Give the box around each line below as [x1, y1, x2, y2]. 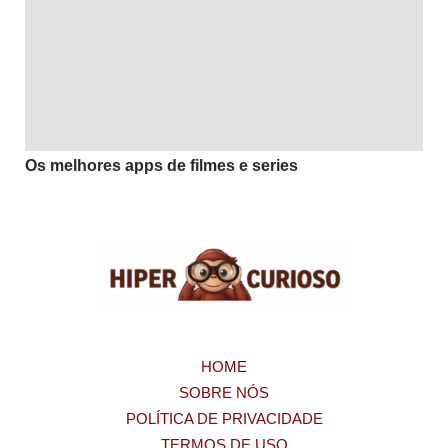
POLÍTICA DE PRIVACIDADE [125, 409, 323, 427]
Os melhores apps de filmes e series [25, 156, 298, 174]
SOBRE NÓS [179, 383, 269, 401]
